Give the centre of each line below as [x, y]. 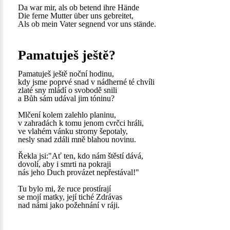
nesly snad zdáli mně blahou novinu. [77, 139]
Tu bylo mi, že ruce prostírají [64, 189]
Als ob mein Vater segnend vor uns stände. [87, 24]
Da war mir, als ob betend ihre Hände [79, 7]
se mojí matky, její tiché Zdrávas [70, 197]
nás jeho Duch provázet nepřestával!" [79, 172]
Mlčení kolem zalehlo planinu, [67, 115]
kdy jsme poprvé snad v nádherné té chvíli [86, 82]
